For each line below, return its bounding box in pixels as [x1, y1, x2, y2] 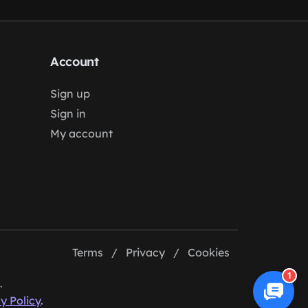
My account [49, 126, 113, 140]
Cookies [188, 245, 230, 259]
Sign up [49, 87, 90, 100]
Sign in [49, 107, 86, 120]
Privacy [126, 245, 165, 259]
